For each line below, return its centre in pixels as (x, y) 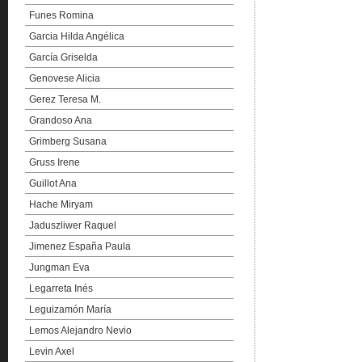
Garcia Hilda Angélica (77, 36)
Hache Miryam (61, 204)
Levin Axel (52, 351)
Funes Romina (61, 15)
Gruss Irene (55, 162)
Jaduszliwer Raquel (73, 225)
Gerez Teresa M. (65, 99)
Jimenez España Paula (80, 246)
